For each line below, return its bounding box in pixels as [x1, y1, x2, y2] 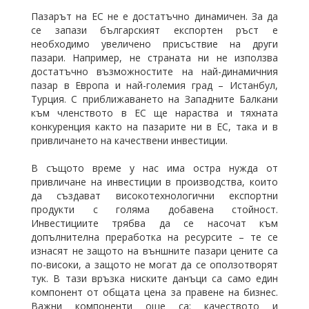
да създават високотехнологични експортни [31, 189, 278, 202]
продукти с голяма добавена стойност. [31, 203, 278, 216]
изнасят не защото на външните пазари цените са [31, 244, 278, 257]
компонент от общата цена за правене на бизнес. [31, 286, 278, 299]
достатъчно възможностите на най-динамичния [31, 65, 278, 78]
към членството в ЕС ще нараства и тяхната [31, 106, 278, 119]
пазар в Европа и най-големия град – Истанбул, [31, 79, 278, 92]
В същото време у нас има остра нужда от [31, 161, 278, 175]
